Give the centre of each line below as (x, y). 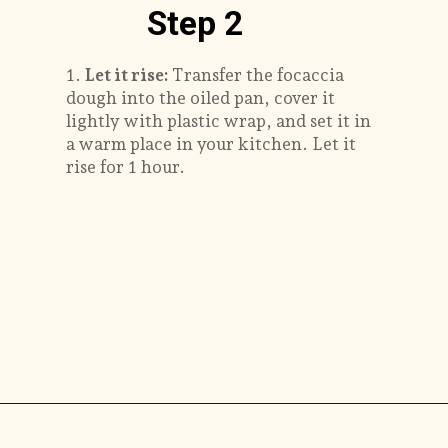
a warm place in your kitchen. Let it (211, 143)
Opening (83, 431)
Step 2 (194, 23)
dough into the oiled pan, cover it (201, 97)
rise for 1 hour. (126, 166)
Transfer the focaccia (258, 74)
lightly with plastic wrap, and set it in (219, 120)
